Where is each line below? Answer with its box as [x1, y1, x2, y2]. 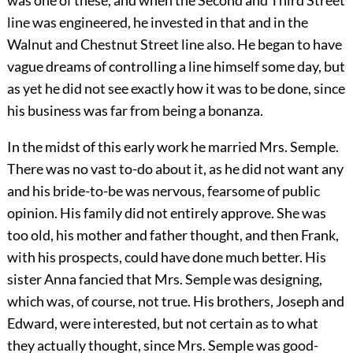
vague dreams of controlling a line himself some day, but [6, 58, 345, 76]
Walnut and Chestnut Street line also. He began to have [6, 35, 342, 54]
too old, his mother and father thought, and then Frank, [6, 226, 339, 244]
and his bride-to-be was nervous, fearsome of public [6, 182, 320, 200]
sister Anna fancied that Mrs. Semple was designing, [6, 270, 322, 288]
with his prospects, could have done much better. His [6, 248, 326, 266]
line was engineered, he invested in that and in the [6, 13, 308, 32]
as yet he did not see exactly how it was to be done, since [6, 80, 345, 98]
